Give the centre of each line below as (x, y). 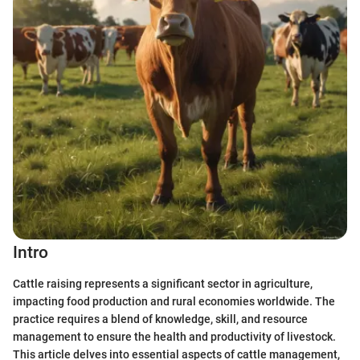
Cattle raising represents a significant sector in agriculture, (163, 283)
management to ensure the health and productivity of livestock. (174, 336)
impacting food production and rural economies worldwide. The (174, 301)
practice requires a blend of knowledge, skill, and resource (160, 319)
